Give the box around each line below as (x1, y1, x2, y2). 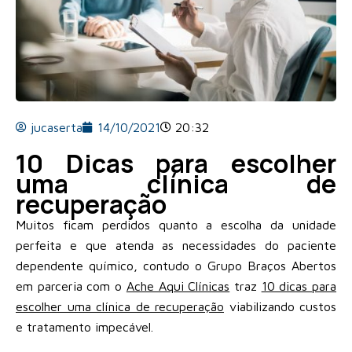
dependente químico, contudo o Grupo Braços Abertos (16, 258, 336, 273)
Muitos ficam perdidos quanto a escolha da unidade (16, 217, 336, 232)
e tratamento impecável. (16, 319, 153, 334)
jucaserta (31, 119, 82, 134)
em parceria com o (16, 278, 126, 293)
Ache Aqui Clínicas (126, 278, 230, 293)
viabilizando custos (224, 299, 336, 313)
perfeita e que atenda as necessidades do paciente (16, 237, 336, 252)
